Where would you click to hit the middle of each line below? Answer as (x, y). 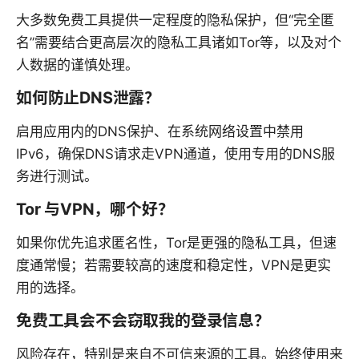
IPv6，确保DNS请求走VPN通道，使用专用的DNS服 (175, 154)
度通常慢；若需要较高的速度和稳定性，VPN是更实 (173, 266)
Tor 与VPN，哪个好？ (95, 210)
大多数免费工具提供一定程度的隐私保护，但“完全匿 (175, 20)
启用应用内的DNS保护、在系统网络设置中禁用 (160, 132)
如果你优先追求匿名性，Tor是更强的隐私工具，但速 (176, 243)
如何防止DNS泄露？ (89, 98)
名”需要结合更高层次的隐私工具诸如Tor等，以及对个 (179, 43)
